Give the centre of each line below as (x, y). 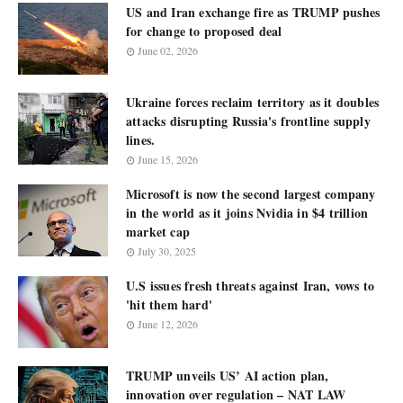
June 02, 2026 (168, 50)
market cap (158, 232)
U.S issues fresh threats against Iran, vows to (251, 286)
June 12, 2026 (168, 324)
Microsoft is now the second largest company (251, 194)
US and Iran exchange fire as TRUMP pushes (253, 12)
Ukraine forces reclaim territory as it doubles (253, 102)
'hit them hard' (169, 304)
